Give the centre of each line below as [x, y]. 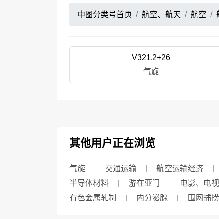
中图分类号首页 [105, 14]
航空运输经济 [180, 168]
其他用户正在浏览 [112, 143]
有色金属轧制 [93, 198]
